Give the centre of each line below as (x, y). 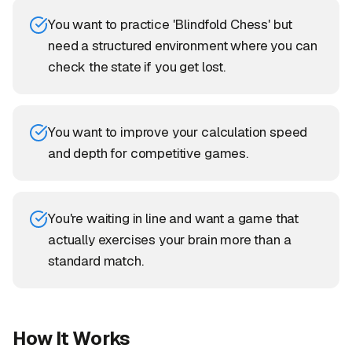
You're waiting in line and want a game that (174, 218)
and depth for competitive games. (148, 153)
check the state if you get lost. (137, 67)
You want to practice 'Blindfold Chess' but (170, 24)
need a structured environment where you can (183, 46)
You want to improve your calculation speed (178, 132)
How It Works (72, 338)
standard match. (96, 261)
